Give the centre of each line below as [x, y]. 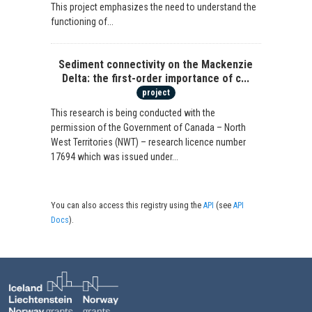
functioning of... [83, 22]
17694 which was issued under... [115, 157]
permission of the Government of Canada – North [149, 128]
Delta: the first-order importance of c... [156, 79]
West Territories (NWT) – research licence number [149, 142]
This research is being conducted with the [133, 113]
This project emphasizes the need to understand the [154, 7]
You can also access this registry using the [127, 206]
